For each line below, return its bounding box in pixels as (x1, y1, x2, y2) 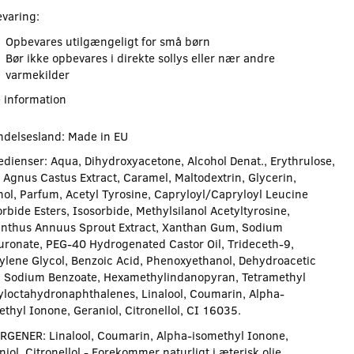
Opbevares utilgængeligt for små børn (5, 32, 210, 49)
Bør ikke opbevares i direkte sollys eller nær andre (5, 49, 275, 66)
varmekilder (5, 66, 70, 82)
